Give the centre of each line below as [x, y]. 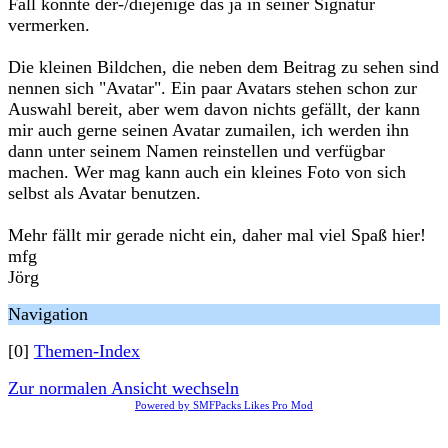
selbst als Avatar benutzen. [104, 193]
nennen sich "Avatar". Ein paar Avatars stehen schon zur [212, 88]
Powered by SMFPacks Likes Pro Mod [224, 405]
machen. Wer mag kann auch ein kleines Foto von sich [207, 172]
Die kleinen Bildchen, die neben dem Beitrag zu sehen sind [223, 67]
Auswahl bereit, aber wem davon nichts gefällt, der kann [214, 109]
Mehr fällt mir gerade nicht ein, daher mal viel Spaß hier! [217, 235]
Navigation [48, 314]
